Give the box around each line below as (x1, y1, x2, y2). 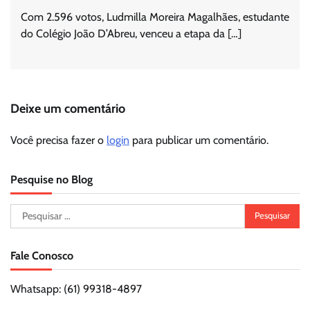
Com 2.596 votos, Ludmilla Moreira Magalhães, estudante (21, 10, 289, 24)
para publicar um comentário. (129, 133, 268, 147)
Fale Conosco (10, 248, 73, 262)
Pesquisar (10, 204, 54, 218)
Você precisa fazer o (10, 133, 107, 147)
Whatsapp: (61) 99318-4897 (10, 282, 142, 295)
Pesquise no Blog (10, 172, 93, 186)
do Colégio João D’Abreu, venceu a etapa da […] (21, 26, 241, 40)
